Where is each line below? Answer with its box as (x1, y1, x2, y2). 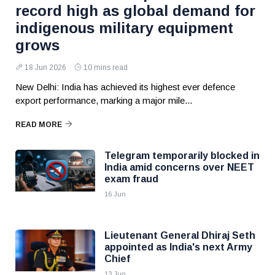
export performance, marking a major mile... (15, 95, 192, 106)
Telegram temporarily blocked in (104, 150, 260, 161)
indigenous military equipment (15, 20, 233, 36)
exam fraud (104, 174, 158, 184)
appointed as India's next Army (104, 242, 252, 252)
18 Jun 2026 (25, 63, 66, 72)
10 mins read (83, 63, 128, 72)
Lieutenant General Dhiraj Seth (104, 230, 255, 241)
